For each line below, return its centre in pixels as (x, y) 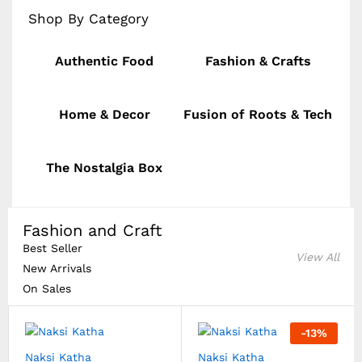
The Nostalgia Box (104, 167)
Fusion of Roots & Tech (258, 114)
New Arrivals (57, 268)
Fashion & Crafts (258, 61)
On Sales (47, 288)
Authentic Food (104, 61)
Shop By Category (88, 18)
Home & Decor (104, 114)
